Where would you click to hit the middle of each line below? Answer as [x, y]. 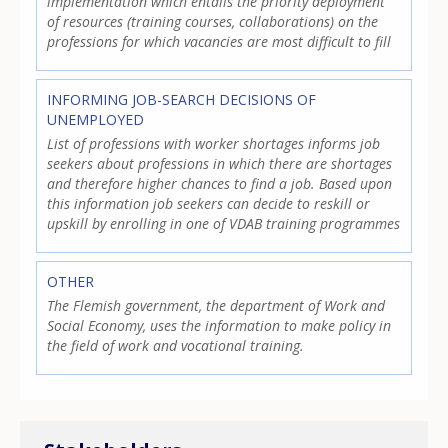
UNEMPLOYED [96, 119]
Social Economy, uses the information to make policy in [219, 326]
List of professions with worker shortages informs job [214, 143]
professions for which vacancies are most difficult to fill [219, 41]
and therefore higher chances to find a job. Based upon [220, 183]
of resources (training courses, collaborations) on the [213, 21]
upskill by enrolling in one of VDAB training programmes [224, 223]
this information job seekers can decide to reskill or [209, 203]
